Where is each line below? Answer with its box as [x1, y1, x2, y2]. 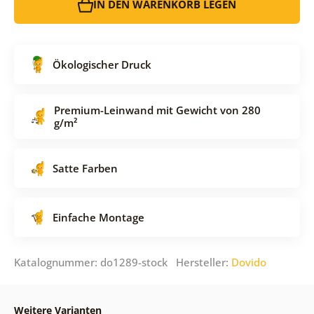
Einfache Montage [52, 210, 144, 224]
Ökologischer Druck [52, 57, 151, 71]
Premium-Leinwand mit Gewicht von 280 [53, 102, 261, 117]
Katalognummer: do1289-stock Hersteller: [13, 254, 231, 269]
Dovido [231, 254, 266, 269]
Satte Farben [52, 161, 118, 175]
